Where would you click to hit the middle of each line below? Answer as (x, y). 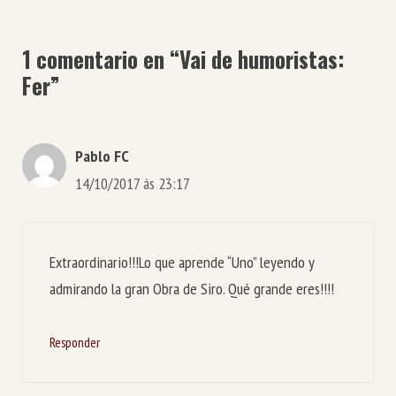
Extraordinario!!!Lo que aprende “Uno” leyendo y (182, 262)
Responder (75, 343)
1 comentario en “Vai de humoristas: (183, 58)
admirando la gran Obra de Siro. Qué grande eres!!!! (192, 288)
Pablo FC (102, 156)
